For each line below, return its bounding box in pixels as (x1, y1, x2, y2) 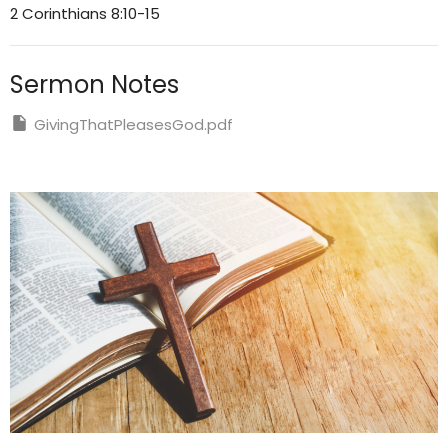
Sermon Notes (10, 67, 179, 101)
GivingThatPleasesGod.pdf (34, 113, 233, 135)
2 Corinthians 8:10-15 (10, 2, 160, 24)
